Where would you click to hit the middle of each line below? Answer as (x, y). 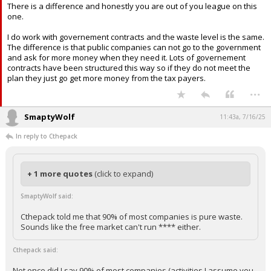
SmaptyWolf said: (47, 227)
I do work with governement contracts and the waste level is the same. (136, 68)
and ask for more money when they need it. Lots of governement (126, 88)
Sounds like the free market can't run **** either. (111, 258)
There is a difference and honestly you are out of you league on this (132, 37)
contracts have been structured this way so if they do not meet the (129, 99)
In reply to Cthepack (47, 167)
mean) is (24, 16)
